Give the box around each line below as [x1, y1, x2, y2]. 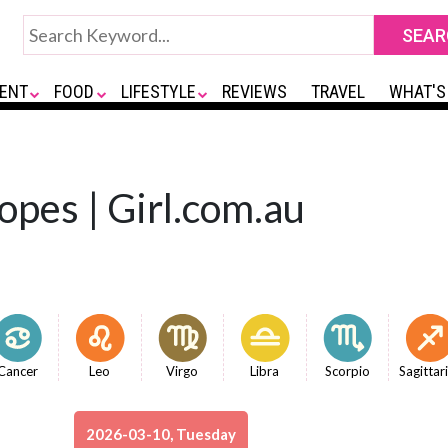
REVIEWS [222, 81, 288, 102]
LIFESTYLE [120, 81, 196, 102]
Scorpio [324, 363, 370, 379]
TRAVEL [311, 81, 366, 102]
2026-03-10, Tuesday [86, 425, 236, 443]
